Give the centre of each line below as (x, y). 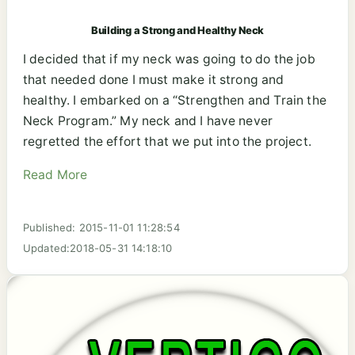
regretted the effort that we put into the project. (167, 142)
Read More (55, 174)
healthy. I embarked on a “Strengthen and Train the (175, 101)
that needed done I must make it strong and (154, 80)
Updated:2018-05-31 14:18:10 (98, 248)
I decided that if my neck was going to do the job (169, 59)
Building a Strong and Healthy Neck (177, 31)
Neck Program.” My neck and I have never (148, 121)
